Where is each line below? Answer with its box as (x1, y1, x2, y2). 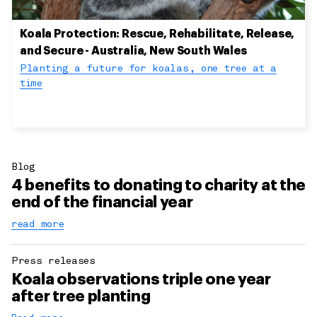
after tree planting (11, 289, 151, 305)
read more (11, 220, 64, 230)
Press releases (11, 257, 96, 267)
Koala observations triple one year (11, 272, 271, 288)
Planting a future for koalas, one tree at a (20, 64, 277, 74)
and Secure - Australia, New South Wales (20, 45, 247, 57)
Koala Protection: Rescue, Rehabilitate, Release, (20, 28, 295, 40)
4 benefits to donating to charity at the (11, 178, 306, 194)
